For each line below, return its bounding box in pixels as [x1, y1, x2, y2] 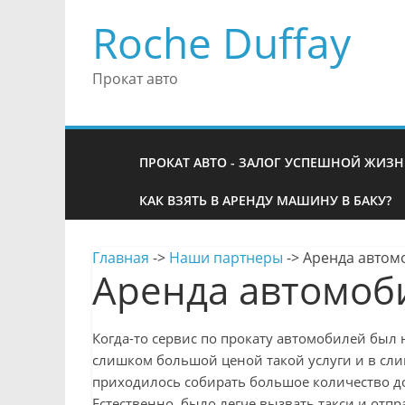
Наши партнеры [169, 248, 283, 268]
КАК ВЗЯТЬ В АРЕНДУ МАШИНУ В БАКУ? [139, 192, 391, 209]
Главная [92, 248, 149, 268]
